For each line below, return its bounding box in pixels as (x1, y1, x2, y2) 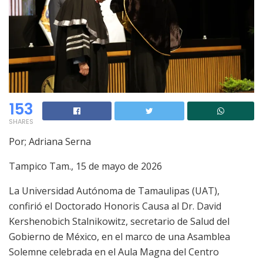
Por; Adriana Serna (9, 135, 91, 149)
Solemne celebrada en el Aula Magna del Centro (9, 245, 219, 259)
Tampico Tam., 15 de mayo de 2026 (9, 160, 162, 173)
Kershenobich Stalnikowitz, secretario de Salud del (9, 215, 230, 228)
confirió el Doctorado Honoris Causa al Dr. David (9, 200, 221, 213)
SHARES (9, 117, 33, 127)
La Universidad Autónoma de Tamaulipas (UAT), (9, 184, 220, 198)
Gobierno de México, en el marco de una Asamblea (9, 230, 230, 244)
